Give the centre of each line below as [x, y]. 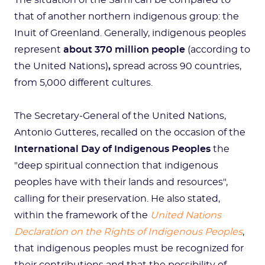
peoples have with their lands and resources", [121, 182]
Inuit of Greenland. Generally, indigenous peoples [130, 33]
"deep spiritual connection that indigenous [116, 166]
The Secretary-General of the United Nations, [120, 116]
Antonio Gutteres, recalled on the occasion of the [130, 132]
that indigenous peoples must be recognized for [129, 248]
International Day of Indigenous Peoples [112, 149]
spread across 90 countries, [176, 66]
